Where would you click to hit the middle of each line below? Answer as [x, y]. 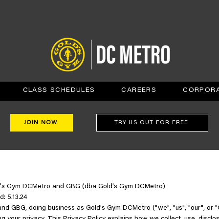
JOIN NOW [41, 123]
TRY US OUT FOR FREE [151, 123]
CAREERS [139, 90]
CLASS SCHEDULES [59, 90]
